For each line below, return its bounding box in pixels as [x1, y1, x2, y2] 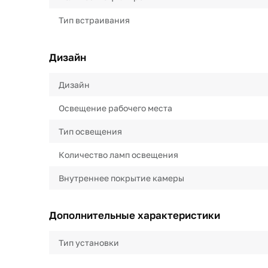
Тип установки [59, 237, 119, 248]
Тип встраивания [59, 15, 130, 25]
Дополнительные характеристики [49, 209, 220, 221]
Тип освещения [59, 126, 122, 136]
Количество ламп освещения [59, 150, 178, 160]
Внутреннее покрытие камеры [59, 173, 184, 183]
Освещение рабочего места [59, 103, 172, 113]
